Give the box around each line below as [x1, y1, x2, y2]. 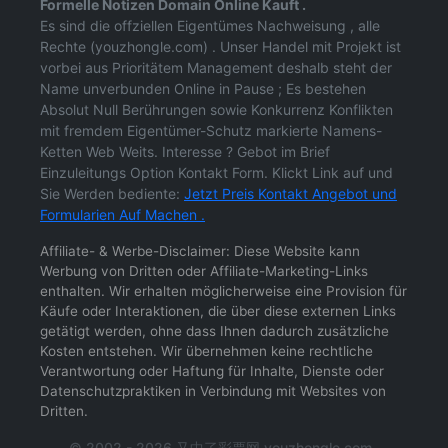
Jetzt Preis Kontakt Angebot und [184, 185, 397, 202]
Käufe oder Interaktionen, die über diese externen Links [40, 303, 396, 319]
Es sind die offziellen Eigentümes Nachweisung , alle [40, 17, 380, 34]
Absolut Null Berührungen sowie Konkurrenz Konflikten [40, 101, 393, 118]
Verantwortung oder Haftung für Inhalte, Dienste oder [40, 363, 384, 379]
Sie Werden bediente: [40, 185, 184, 202]
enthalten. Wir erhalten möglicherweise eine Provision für [40, 283, 407, 299]
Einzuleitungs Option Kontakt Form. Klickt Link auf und [40, 164, 393, 181]
